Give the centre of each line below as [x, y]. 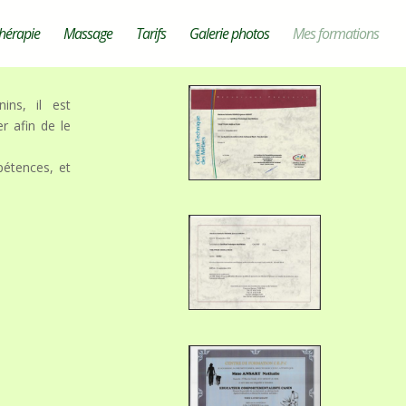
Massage [88, 34]
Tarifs [151, 34]
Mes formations [336, 34]
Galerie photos [229, 34]
